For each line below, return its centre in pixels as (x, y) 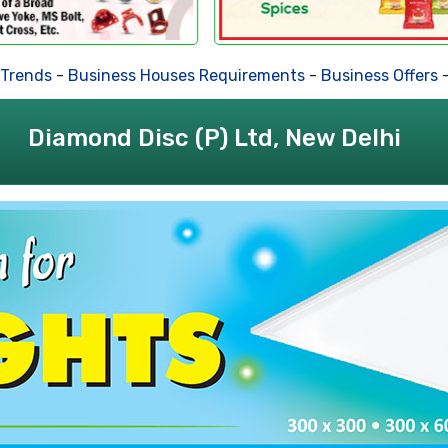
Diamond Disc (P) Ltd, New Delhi (214, 137)
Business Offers (337, 75)
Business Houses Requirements (144, 75)
